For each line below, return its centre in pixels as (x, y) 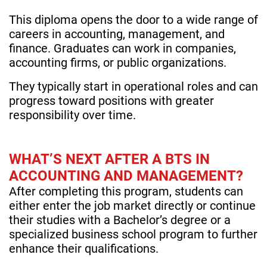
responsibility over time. (72, 115)
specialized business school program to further (133, 235)
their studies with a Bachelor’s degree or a (120, 220)
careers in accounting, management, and (117, 34)
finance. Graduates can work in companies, (122, 49)
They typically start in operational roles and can (133, 87)
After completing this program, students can (126, 192)
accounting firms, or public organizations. (118, 63)
